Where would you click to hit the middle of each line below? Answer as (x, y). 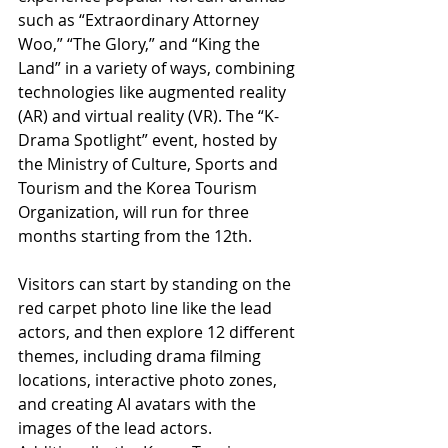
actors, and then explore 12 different (158, 331)
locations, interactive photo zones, (149, 379)
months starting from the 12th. (135, 235)
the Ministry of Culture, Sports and (150, 163)
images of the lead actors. (117, 427)
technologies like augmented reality (154, 91)
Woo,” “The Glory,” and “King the (141, 43)
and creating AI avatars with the (139, 403)
